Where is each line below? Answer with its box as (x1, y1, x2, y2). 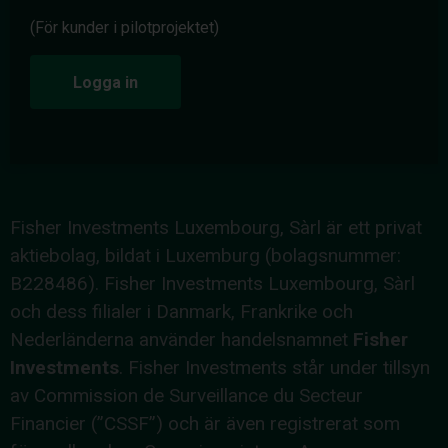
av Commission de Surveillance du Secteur (10, 383, 363, 407)
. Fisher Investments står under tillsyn (119, 355, 430, 379)
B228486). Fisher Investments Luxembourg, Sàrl (10, 271, 415, 295)
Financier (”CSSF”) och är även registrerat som (10, 411, 400, 435)
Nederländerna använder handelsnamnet (10, 327, 353, 351)
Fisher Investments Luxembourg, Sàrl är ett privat (10, 215, 422, 239)
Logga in (73, 72, 138, 92)
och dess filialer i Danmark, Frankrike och (10, 299, 353, 323)
